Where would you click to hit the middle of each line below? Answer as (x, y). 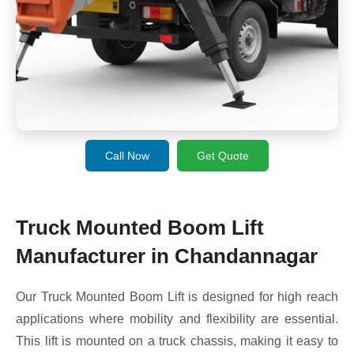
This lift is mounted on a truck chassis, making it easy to (177, 341)
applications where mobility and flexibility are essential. (177, 318)
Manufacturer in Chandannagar (167, 256)
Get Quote (223, 155)
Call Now (127, 155)
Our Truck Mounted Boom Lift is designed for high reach (177, 296)
